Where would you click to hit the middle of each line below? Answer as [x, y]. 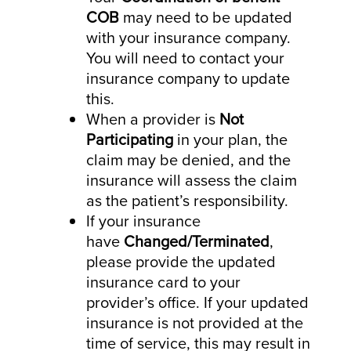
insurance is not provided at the [195, 322]
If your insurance [143, 221]
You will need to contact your [185, 58]
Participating [130, 139]
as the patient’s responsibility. [187, 200]
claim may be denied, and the [188, 159]
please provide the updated [181, 261]
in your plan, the [230, 139]
